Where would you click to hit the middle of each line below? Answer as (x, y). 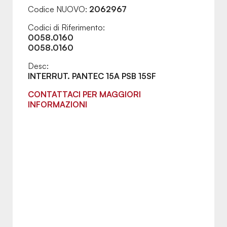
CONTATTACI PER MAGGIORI (84, 94)
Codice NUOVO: (59, 9)
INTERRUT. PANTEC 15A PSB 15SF (92, 76)
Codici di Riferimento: (66, 28)
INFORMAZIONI (58, 105)
